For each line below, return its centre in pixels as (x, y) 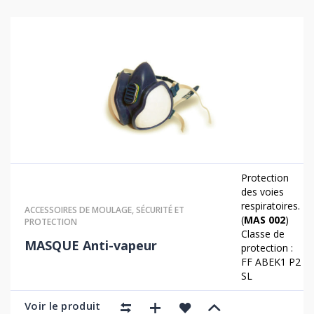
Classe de (263, 234)
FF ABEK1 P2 (271, 262)
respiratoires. (271, 206)
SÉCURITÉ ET (160, 210)
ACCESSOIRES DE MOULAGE (78, 210)
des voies (263, 192)
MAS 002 (265, 220)
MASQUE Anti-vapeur (91, 245)
